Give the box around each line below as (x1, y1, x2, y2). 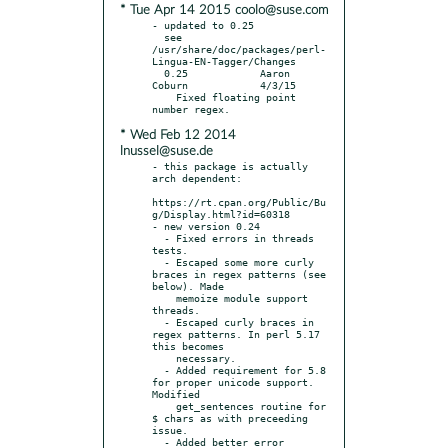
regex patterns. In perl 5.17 (152, 327, 320, 340)
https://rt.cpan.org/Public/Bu (152, 195, 326, 208)
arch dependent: (152, 171, 242, 184)
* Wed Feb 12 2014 (120, 128, 236, 142)
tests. (152, 243, 188, 256)
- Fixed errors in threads (152, 231, 164, 244)
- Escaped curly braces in (152, 315, 164, 328)
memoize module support (152, 291, 176, 304)
